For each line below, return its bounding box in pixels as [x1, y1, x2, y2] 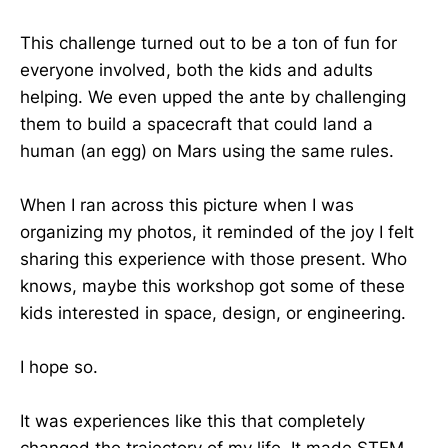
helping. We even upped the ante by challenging [20, 86, 406, 107]
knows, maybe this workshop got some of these [20, 276, 405, 297]
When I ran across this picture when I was [20, 195, 354, 216]
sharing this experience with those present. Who [20, 249, 407, 270]
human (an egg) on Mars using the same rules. [20, 140, 394, 161]
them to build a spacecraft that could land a [20, 113, 373, 134]
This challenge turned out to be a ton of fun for [20, 32, 397, 53]
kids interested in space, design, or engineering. [20, 303, 406, 324]
